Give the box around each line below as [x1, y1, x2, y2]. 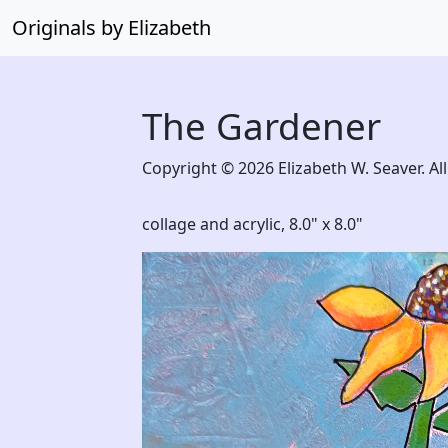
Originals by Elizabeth [12, 14, 211, 41]
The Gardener [142, 101, 381, 151]
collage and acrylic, [142, 213, 289, 235]
